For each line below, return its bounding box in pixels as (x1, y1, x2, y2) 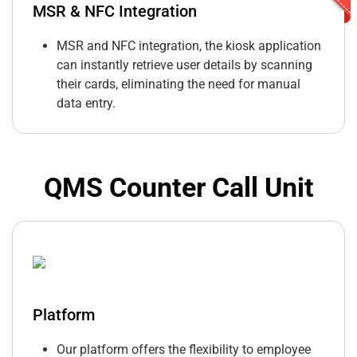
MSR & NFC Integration (33, 2, 197, 22)
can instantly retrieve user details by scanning (57, 57, 312, 73)
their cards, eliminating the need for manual (57, 76, 300, 92)
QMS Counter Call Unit (43, 171, 314, 204)
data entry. (57, 96, 116, 112)
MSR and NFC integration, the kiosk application (57, 38, 321, 54)
